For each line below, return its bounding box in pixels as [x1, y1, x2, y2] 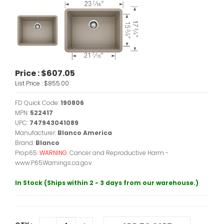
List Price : [15, 79, 44, 87]
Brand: [15, 138, 35, 147]
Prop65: [15, 148, 39, 157]
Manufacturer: [15, 128, 57, 137]
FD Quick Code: [15, 98, 60, 107]
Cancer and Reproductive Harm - [69, 148, 168, 157]
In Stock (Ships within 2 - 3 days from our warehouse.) [15, 178, 198, 187]
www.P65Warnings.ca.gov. [15, 158, 93, 167]
